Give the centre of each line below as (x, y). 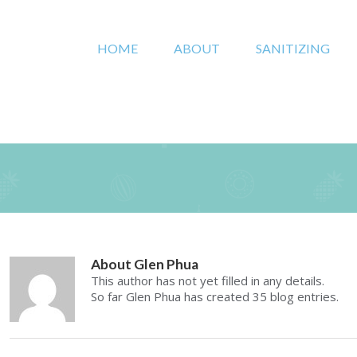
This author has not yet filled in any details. (207, 280)
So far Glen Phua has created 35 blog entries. (214, 296)
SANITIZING (293, 48)
